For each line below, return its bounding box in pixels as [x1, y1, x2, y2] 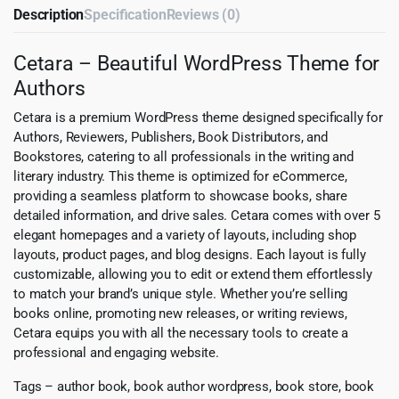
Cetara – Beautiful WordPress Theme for [13, 51, 380, 77]
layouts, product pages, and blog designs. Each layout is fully [13, 247, 366, 264]
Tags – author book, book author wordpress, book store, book [13, 379, 375, 395]
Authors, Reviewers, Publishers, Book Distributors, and [13, 129, 328, 146]
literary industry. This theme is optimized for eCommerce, [13, 168, 347, 185]
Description [13, 6, 85, 24]
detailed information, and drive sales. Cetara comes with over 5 [13, 208, 380, 224]
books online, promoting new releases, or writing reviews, [13, 305, 347, 322]
